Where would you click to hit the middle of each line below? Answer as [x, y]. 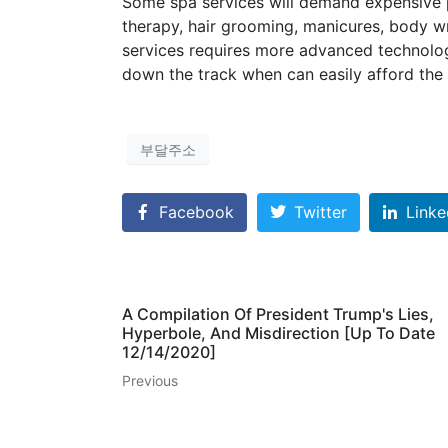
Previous [150, 381]
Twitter [320, 212]
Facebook [196, 212]
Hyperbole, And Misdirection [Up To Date [278, 333]
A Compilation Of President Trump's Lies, [278, 314]
